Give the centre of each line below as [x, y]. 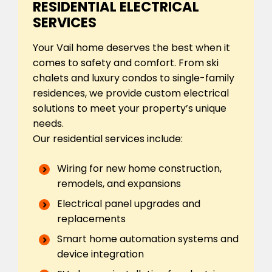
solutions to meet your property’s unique [130, 108]
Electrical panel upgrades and [129, 203]
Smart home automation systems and [148, 239]
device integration [100, 254]
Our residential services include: [108, 138]
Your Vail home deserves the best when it [131, 47]
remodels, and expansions [119, 183]
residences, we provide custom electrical [131, 93]
